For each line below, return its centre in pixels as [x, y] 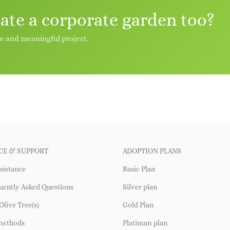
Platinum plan [145, 223]
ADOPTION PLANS [152, 151]
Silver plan [140, 187]
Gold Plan [138, 205]
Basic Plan [139, 169]
